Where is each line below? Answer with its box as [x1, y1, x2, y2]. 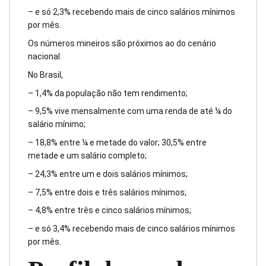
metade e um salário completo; [28, 151, 147, 161]
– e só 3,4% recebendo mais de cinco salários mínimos [28, 224, 235, 234]
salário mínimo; [28, 119, 85, 129]
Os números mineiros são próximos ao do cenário [28, 39, 216, 49]
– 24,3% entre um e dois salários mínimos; [28, 169, 188, 179]
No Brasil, [28, 69, 63, 80]
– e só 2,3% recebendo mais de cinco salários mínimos [28, 7, 235, 17]
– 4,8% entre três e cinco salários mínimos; [28, 205, 191, 216]
